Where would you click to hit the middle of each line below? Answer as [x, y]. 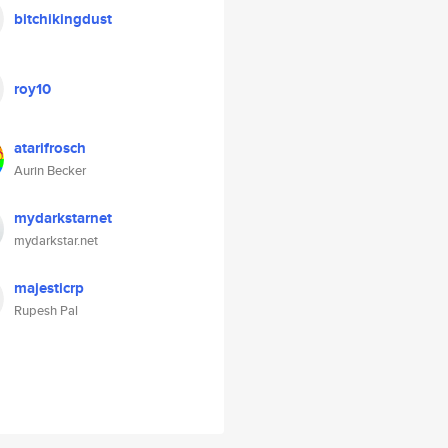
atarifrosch [50, 148]
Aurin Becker [50, 170]
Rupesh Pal [46, 310]
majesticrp [49, 288]
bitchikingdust [63, 19]
